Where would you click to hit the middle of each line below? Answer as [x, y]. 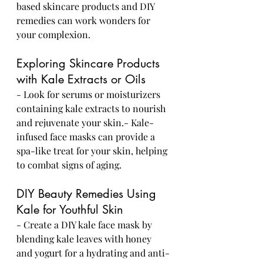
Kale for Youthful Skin [70, 210]
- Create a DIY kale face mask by [85, 225]
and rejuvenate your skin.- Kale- [85, 122]
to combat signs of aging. [69, 165]
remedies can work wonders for [85, 20]
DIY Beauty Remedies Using [88, 194]
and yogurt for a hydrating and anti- [93, 253]
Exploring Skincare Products [90, 63]
